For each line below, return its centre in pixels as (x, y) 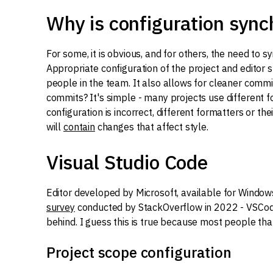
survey (60, 207)
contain (79, 127)
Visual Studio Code (127, 162)
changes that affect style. (151, 127)
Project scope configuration (139, 252)
